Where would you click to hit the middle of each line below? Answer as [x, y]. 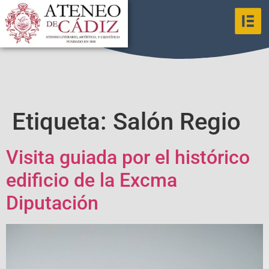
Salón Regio [177, 121]
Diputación [52, 203]
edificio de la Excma [92, 180]
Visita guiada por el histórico [128, 157]
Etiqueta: [62, 121]
